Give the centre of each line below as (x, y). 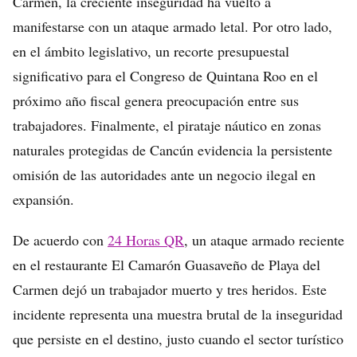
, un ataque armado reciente (264, 240)
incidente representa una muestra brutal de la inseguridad (178, 314)
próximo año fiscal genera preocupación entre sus (156, 100)
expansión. (43, 199)
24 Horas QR (146, 240)
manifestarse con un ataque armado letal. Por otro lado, (173, 26)
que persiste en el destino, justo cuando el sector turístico (178, 339)
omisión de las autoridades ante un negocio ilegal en (164, 175)
